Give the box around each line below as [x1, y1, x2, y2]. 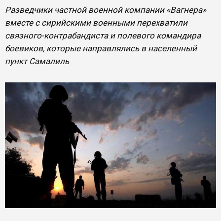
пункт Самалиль [5, 56, 69, 66]
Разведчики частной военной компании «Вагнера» [5, 5, 206, 15]
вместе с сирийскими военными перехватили [5, 18, 187, 28]
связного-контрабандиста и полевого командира [5, 31, 201, 40]
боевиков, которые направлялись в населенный [5, 43, 197, 53]
